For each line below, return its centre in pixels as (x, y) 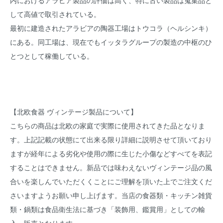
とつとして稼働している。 (52, 56)
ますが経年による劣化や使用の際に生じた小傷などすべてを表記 (111, 154)
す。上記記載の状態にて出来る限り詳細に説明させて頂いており (111, 140)
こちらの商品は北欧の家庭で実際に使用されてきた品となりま (108, 126)
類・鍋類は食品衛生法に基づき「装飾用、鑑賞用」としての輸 (108, 209)
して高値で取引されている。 (55, 14)
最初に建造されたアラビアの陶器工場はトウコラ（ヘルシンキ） (111, 28)
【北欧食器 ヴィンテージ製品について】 (74, 112)
